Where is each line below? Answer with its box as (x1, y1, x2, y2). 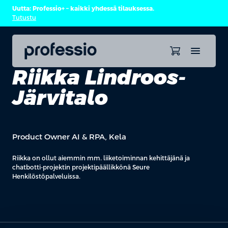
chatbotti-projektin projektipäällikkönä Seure (12, 164, 150, 171)
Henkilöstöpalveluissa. (12, 173, 80, 180)
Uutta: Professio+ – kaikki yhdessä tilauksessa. (12, 5, 154, 12)
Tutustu (12, 14, 36, 21)
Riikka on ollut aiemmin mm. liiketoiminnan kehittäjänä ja (12, 155, 190, 162)
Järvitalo (12, 86, 108, 109)
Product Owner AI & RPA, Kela (12, 132, 126, 141)
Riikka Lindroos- (12, 66, 186, 89)
